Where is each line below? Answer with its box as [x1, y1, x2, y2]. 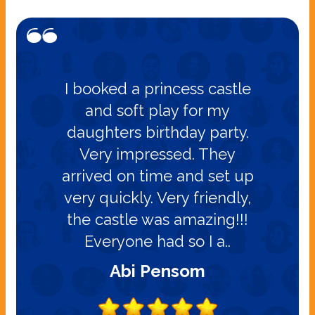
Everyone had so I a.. [84, 231, 231, 250]
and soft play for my [85, 101, 230, 120]
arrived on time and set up [61, 166, 254, 185]
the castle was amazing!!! [67, 210, 248, 229]
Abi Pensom [110, 260, 205, 281]
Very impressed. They [79, 144, 236, 163]
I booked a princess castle [64, 79, 251, 98]
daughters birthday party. [66, 122, 249, 141]
